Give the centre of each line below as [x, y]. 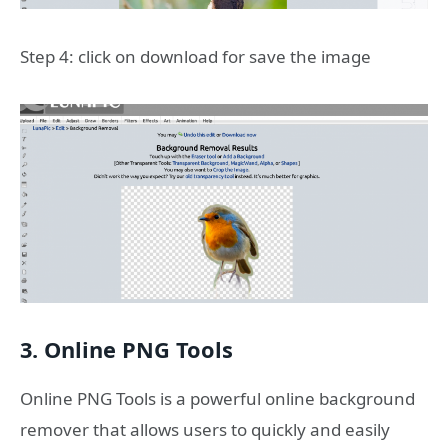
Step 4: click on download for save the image [195, 56]
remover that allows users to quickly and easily [205, 429]
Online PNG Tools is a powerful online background [217, 398]
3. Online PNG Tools [126, 350]
